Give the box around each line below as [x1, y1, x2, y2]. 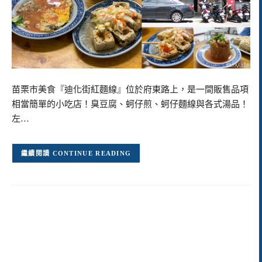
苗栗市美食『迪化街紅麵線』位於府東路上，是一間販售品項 [12, 85, 249, 94]
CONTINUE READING [52, 150, 132, 157]
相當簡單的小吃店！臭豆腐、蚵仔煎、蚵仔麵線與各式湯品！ [12, 99, 249, 109]
